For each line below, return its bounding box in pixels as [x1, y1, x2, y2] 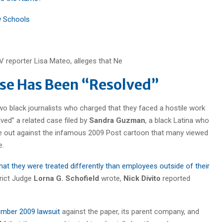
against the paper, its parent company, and [60, 207, 199, 216]
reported [161, 173, 190, 183]
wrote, [99, 173, 123, 183]
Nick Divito [123, 173, 161, 183]
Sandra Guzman [89, 115, 145, 125]
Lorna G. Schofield [34, 173, 99, 183]
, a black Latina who [145, 115, 209, 125]
